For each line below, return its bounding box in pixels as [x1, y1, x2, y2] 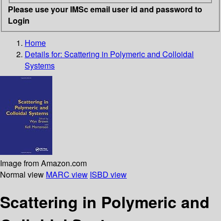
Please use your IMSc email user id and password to [8, 3, 202, 15]
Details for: [25, 48, 64, 60]
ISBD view [90, 168, 127, 180]
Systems [25, 59, 55, 71]
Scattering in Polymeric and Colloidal [64, 48, 194, 60]
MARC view [46, 168, 88, 180]
